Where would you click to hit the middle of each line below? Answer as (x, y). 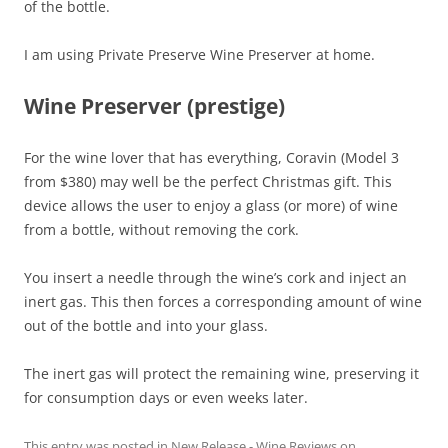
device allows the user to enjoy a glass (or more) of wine (211, 205)
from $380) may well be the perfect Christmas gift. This (208, 181)
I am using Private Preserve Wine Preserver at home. (199, 54)
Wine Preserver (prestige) (154, 106)
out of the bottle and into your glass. (146, 325)
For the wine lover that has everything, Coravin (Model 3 (211, 157)
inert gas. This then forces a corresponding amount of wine (223, 301)
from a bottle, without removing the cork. (161, 229)
